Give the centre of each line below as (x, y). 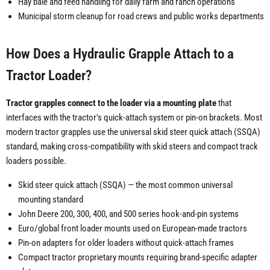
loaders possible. (36, 161)
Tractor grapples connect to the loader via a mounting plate (111, 103)
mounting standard (51, 200)
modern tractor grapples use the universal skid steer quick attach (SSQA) (133, 132)
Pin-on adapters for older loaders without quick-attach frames (126, 243)
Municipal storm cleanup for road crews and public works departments (141, 17)
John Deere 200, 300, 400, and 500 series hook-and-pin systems (128, 214)
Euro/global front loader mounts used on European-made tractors (133, 229)
